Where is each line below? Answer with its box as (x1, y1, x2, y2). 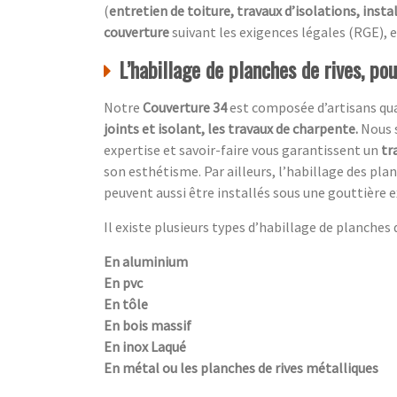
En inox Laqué (104, 338, 186, 356)
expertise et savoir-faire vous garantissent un (104, 141, 381, 160)
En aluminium (104, 253, 188, 271)
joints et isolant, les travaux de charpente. (104, 120, 361, 138)
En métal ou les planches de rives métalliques (104, 359, 378, 378)
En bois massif (104, 316, 191, 335)
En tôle (104, 295, 148, 314)
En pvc (104, 274, 143, 292)
